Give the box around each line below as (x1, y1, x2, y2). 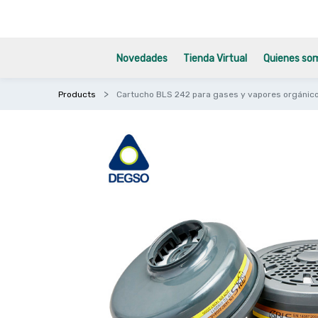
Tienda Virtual (183, 53, 248, 65)
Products (58, 89, 97, 99)
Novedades (116, 53, 168, 65)
